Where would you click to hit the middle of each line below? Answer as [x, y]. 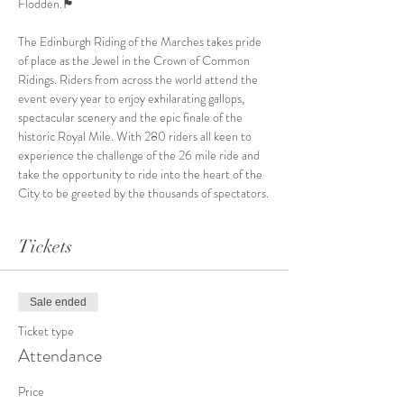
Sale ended [58, 302]
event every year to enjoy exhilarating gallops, [133, 98]
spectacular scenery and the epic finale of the [132, 117]
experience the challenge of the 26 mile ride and [140, 155]
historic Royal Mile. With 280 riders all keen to [136, 136]
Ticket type [46, 331]
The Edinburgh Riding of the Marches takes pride [141, 41]
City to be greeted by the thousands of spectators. [143, 193]
